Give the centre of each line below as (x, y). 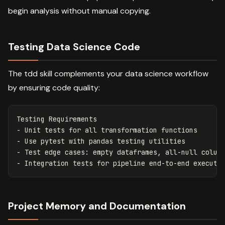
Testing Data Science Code (74, 46)
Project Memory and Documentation (97, 206)
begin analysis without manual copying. (79, 11)
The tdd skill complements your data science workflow (108, 73)
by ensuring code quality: (54, 87)
